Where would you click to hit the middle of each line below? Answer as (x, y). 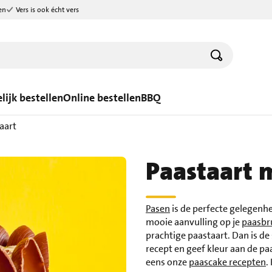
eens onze (167, 262)
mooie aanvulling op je (193, 222)
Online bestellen (102, 98)
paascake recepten (227, 262)
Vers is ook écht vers (47, 10)
